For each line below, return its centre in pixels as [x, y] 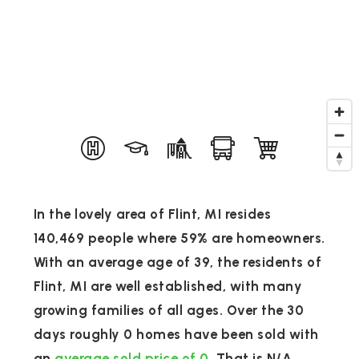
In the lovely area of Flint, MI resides [152, 214]
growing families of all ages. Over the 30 [169, 310]
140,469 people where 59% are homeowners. [179, 238]
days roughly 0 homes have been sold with [176, 334]
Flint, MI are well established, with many [168, 286]
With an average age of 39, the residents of [177, 262]
